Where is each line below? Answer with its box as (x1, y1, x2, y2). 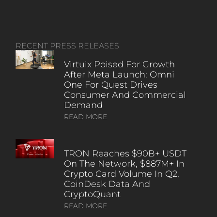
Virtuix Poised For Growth (63, 59, 175, 70)
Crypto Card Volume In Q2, (63, 168, 179, 179)
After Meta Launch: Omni (63, 69, 174, 80)
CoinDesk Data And (63, 178, 150, 189)
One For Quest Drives (63, 79, 157, 90)
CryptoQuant (63, 188, 121, 200)
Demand (63, 99, 103, 110)
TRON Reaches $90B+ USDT (63, 148, 186, 159)
